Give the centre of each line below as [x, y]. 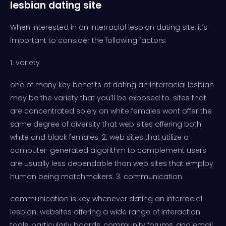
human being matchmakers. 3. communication [96, 176]
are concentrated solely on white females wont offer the [111, 111]
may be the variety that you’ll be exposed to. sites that [108, 98]
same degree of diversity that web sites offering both [106, 124]
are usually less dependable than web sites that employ [112, 163]
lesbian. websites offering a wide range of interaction [105, 212]
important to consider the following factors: [88, 40]
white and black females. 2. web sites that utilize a [99, 137]
